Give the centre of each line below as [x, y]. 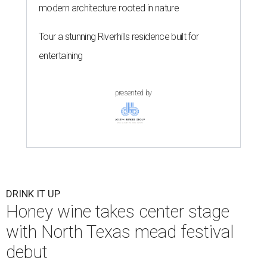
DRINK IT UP [33, 194]
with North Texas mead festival [120, 232]
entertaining [61, 56]
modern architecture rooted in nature [109, 8]
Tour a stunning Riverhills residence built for [119, 37]
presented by [133, 93]
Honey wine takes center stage [118, 212]
